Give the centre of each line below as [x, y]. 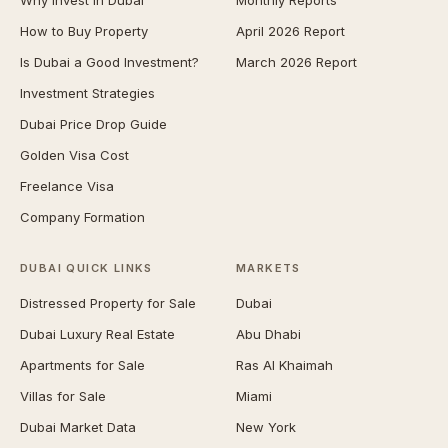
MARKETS [268, 268]
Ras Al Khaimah [284, 365]
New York [266, 427]
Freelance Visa [67, 186]
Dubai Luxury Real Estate [97, 334]
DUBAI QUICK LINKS [86, 268]
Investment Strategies [87, 93]
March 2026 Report [296, 62]
